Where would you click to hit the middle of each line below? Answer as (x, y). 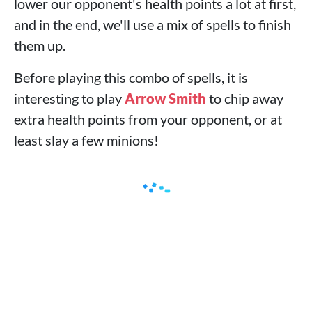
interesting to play (69, 98)
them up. (40, 45)
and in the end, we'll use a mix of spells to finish (153, 24)
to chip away (245, 98)
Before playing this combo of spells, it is (131, 77)
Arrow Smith (165, 98)
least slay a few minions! (86, 140)
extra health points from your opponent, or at (148, 119)
